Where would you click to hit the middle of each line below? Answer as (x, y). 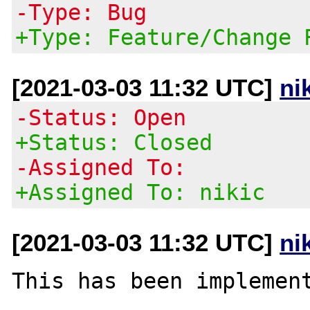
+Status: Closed (114, 142)
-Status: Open (101, 117)
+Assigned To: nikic (140, 192)
